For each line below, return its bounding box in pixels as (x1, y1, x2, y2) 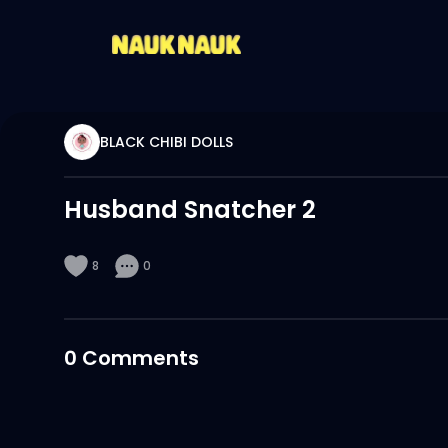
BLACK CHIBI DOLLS (100, 132, 233, 152)
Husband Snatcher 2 (64, 193, 316, 226)
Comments (82, 344, 199, 372)
